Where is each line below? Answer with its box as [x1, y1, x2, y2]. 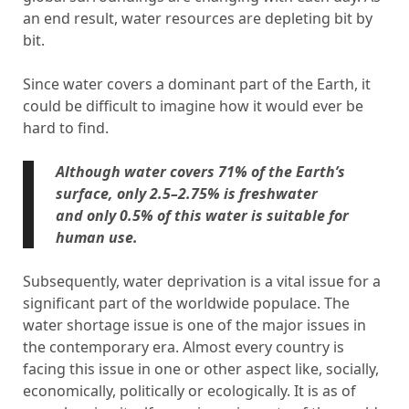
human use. [55, 227, 138, 247]
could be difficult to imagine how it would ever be [22, 96, 363, 116]
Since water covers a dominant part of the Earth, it [22, 74, 371, 94]
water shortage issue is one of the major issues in [22, 315, 366, 335]
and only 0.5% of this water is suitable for [55, 205, 349, 225]
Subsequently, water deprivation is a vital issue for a [22, 271, 381, 291]
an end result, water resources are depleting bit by [22, 8, 372, 28]
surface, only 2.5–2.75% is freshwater [55, 184, 318, 204]
